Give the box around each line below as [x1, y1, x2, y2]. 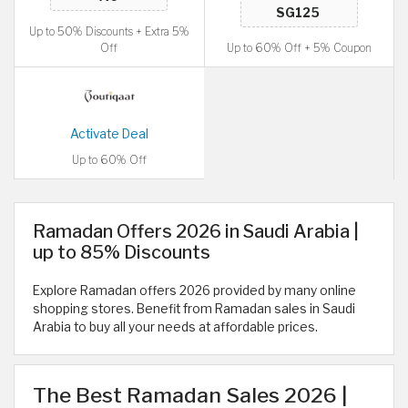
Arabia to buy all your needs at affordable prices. [33, 320, 318, 334]
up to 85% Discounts [33, 241, 210, 263]
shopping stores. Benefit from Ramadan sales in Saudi [33, 301, 355, 316]
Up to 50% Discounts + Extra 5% [28, 25, 189, 38]
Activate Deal [69, 127, 148, 141]
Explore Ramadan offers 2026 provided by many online [33, 283, 356, 298]
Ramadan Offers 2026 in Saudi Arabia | [33, 220, 359, 242]
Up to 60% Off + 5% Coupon [226, 41, 372, 55]
